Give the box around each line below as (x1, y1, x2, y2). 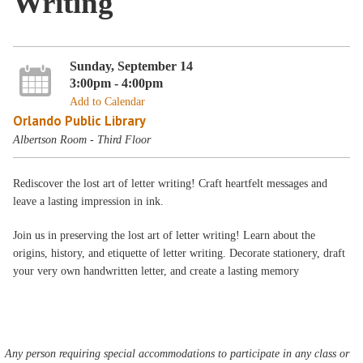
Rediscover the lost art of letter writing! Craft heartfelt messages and (13, 177, 328, 190)
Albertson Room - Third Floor (13, 133, 152, 146)
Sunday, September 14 (69, 58, 193, 74)
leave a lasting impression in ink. (13, 195, 164, 207)
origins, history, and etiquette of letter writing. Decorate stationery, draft (13, 247, 346, 259)
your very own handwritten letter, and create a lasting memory (13, 265, 303, 277)
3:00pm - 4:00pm (69, 75, 163, 91)
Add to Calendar (69, 95, 145, 108)
